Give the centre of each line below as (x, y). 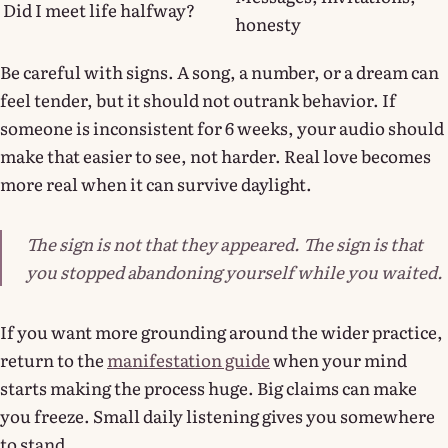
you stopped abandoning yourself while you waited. (234, 271)
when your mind (338, 359)
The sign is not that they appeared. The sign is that (224, 243)
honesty (268, 23)
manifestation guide (188, 359)
